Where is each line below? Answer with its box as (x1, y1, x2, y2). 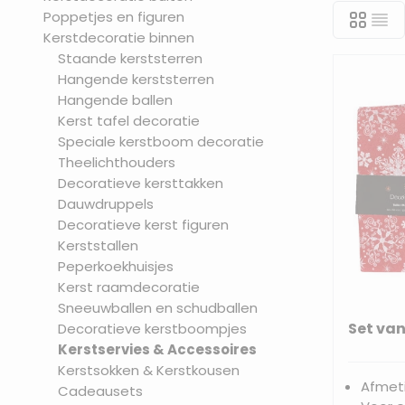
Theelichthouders (58, 153, 175, 172)
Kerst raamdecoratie (58, 278, 200, 297)
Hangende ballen (58, 90, 173, 109)
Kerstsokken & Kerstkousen (58, 361, 240, 380)
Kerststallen (58, 236, 138, 255)
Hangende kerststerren (58, 70, 214, 89)
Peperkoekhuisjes (58, 257, 174, 276)
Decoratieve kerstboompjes (58, 319, 247, 338)
